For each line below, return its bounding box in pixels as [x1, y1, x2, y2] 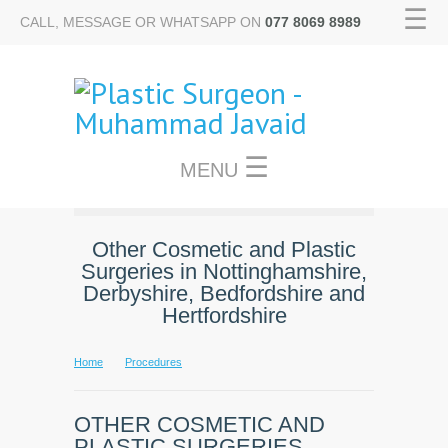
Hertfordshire [161, 303, 287, 328]
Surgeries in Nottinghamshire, [81, 259, 367, 284]
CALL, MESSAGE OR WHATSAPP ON [20, 15, 265, 30]
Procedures [125, 356, 182, 368]
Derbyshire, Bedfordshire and [83, 281, 365, 306]
